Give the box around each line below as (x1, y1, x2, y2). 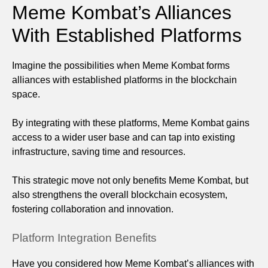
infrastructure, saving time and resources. (12, 146, 185, 157)
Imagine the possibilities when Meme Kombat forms (12, 60, 230, 71)
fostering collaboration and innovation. (12, 203, 173, 214)
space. (12, 89, 40, 99)
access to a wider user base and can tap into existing (12, 132, 235, 142)
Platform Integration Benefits (12, 231, 157, 244)
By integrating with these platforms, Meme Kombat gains (12, 117, 249, 128)
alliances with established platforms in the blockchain (12, 74, 237, 85)
